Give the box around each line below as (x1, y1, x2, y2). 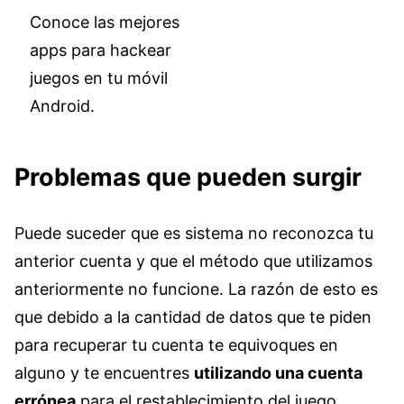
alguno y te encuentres (14, 363, 194, 382)
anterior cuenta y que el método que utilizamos (14, 251, 372, 271)
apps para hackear (29, 40, 171, 60)
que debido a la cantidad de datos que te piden (14, 307, 372, 326)
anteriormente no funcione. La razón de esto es (14, 279, 378, 298)
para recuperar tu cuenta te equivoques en (14, 335, 338, 354)
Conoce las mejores (29, 12, 179, 32)
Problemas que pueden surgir (14, 162, 362, 193)
